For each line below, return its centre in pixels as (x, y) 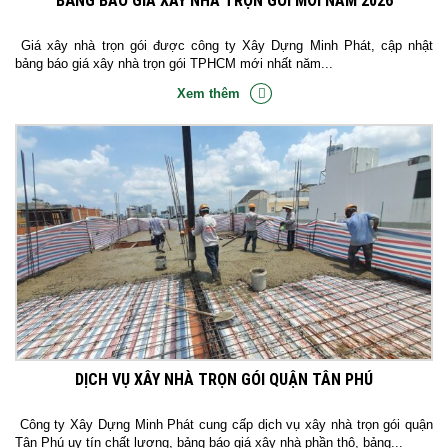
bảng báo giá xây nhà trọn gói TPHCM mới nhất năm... (174, 64)
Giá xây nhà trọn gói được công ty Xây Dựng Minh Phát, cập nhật (224, 46)
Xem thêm (208, 94)
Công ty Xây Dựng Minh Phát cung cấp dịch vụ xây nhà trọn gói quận (224, 425)
